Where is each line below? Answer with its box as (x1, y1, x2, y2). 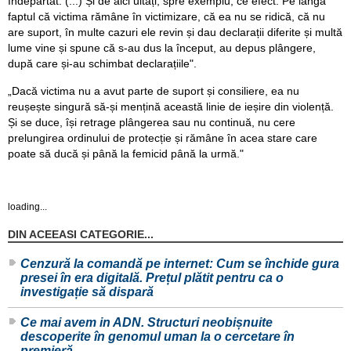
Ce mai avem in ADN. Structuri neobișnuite (20, 315, 273, 329)
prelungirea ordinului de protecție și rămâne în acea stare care (8, 132, 317, 145)
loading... (8, 201, 47, 212)
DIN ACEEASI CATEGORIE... (8, 227, 154, 241)
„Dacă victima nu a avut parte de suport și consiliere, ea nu (8, 85, 299, 98)
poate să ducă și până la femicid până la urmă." (8, 147, 244, 161)
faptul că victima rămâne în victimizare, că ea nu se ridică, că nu (8, 9, 325, 23)
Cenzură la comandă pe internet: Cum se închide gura (20, 256, 339, 270)
